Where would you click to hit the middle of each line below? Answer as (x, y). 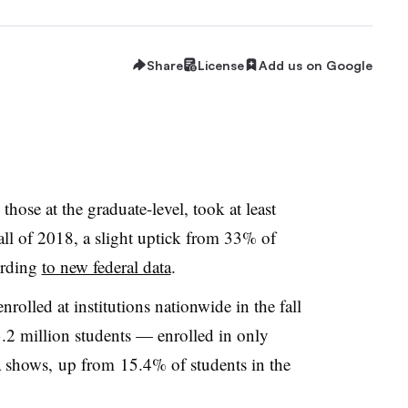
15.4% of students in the (202, 363)
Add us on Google (316, 65)
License (221, 65)
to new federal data (106, 266)
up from (83, 363)
